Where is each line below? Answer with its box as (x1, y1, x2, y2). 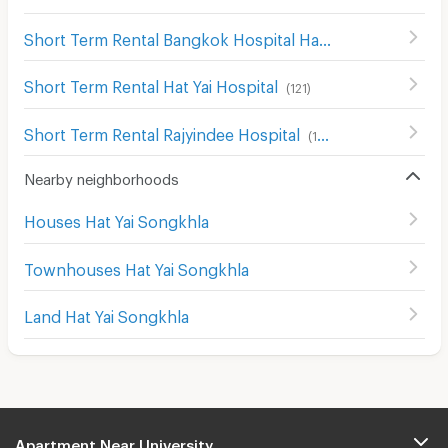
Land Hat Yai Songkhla (23, 307, 189, 321)
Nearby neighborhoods (23, 170, 179, 182)
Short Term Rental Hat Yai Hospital (23, 77, 278, 91)
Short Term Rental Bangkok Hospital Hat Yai (318, 29, 331, 43)
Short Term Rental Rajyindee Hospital (23, 124, 300, 138)
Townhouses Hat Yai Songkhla (23, 259, 249, 273)
